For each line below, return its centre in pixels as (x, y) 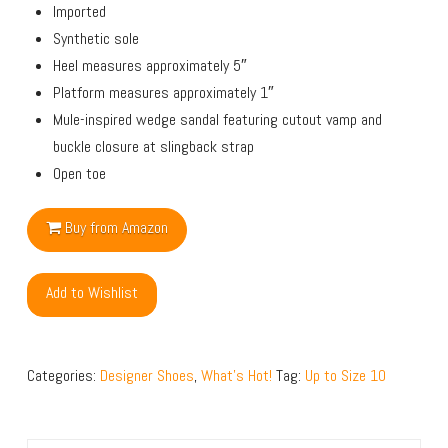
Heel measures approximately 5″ (150, 65)
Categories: (63, 375)
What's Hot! (236, 375)
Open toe (80, 173)
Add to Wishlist (91, 292)
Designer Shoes (146, 375)
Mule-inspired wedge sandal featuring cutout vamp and (218, 119)
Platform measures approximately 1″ (164, 92)
